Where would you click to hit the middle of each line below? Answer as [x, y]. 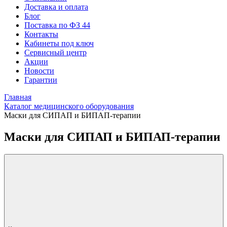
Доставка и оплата [56, 7]
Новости [39, 71]
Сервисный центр [55, 52]
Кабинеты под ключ [59, 43]
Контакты [41, 34]
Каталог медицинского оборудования [69, 106]
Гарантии [41, 80]
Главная [18, 97]
